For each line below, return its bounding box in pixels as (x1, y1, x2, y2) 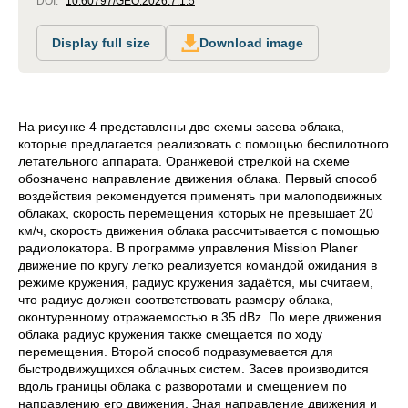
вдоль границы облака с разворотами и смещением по (18, 379, 347, 394)
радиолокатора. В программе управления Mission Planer (18, 240, 358, 256)
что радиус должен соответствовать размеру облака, (18, 292, 333, 308)
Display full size (52, 36, 150, 51)
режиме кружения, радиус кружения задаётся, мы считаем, (18, 275, 373, 291)
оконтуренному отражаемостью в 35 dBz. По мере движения (18, 310, 382, 325)
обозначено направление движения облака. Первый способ (18, 171, 377, 187)
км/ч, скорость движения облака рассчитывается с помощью (18, 223, 380, 239)
